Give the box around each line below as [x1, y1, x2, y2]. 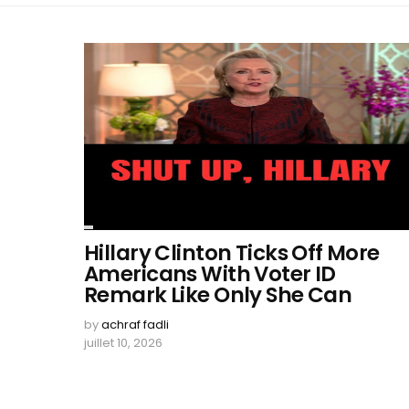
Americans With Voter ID [84, 259, 336, 288]
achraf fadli [101, 316, 169, 333]
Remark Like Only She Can [84, 280, 352, 309]
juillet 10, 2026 [84, 334, 163, 351]
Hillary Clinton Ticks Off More [84, 238, 380, 267]
